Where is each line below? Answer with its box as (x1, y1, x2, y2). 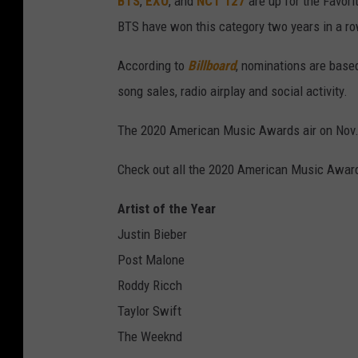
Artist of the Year (117, 201, 216, 217)
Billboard (188, 58, 236, 74)
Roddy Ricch (117, 277, 182, 294)
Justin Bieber (117, 226, 187, 243)
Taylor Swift (117, 303, 181, 320)
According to (117, 58, 188, 74)
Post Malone (117, 252, 185, 268)
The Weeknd (117, 328, 182, 345)
